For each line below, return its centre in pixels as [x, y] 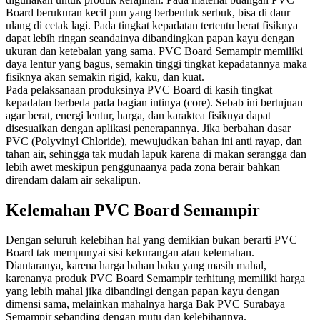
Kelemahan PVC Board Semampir [133, 210]
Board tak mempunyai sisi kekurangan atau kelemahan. [130, 253]
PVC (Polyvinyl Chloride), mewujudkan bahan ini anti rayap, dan [154, 141]
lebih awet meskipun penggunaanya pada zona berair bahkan [143, 166]
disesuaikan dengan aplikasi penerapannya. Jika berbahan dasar [148, 128]
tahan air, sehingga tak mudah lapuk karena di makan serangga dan [156, 154]
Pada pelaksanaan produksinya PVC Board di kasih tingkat [139, 89]
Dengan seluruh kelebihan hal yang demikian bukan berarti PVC [151, 240]
